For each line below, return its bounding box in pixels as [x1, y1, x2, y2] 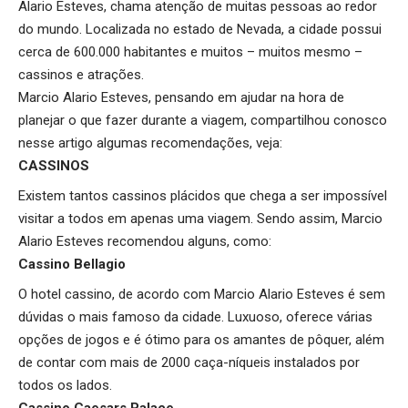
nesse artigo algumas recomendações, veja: [18, 134, 282, 151]
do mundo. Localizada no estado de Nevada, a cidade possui [18, 20, 382, 37]
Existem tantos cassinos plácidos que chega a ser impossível [18, 187, 387, 204]
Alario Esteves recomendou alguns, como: [18, 232, 271, 250]
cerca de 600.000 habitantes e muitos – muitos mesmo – [18, 43, 362, 60]
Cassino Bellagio [18, 255, 126, 272]
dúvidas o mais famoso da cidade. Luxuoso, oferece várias [18, 308, 372, 325]
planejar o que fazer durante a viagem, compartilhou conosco [18, 111, 387, 128]
